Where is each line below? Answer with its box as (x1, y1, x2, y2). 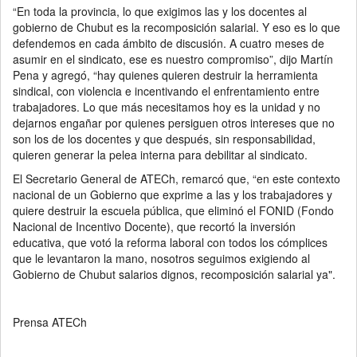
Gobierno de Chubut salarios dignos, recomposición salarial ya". (13, 266, 335, 283)
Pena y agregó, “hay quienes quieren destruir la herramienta (13, 67, 318, 84)
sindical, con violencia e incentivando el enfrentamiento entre (13, 83, 320, 100)
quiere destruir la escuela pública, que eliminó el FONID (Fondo (13, 202, 334, 219)
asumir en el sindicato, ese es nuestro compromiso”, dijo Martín (13, 51, 333, 68)
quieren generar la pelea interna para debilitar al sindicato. (13, 147, 308, 163)
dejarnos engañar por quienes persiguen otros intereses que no (13, 115, 335, 131)
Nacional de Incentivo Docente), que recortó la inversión (13, 218, 296, 235)
